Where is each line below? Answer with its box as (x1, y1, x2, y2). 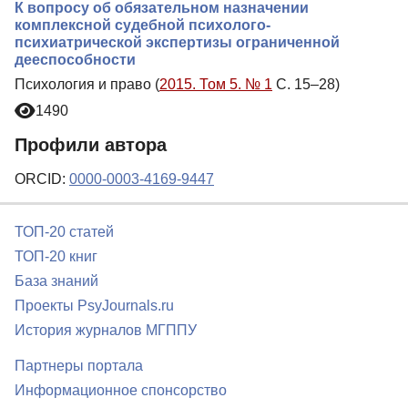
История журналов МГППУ (15, 322, 197, 339)
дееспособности (15, 51, 136, 67)
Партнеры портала (15, 358, 143, 374)
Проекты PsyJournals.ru (15, 298, 174, 314)
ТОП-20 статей (15, 224, 114, 240)
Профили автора (15, 135, 167, 156)
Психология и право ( (15, 76, 159, 92)
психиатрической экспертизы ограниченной (15, 34, 340, 50)
